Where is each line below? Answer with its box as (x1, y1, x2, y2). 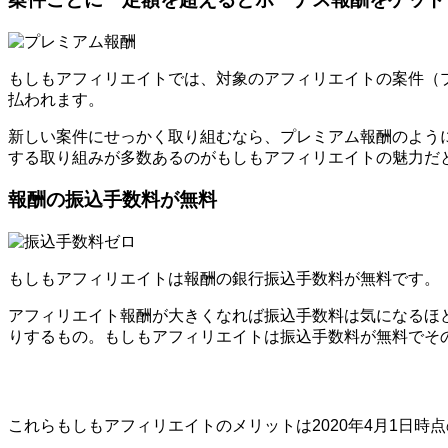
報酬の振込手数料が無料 (8, 189, 217, 211)
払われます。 (8, 90, 104, 108)
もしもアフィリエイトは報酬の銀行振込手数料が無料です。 (8, 269, 440, 287)
